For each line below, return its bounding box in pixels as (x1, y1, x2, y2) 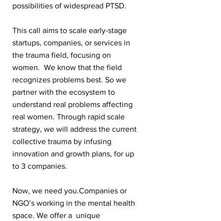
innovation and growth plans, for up (12, 149, 134, 158)
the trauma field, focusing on (12, 51, 111, 59)
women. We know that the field (12, 63, 122, 72)
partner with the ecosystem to (12, 88, 115, 96)
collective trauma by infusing (12, 137, 111, 146)
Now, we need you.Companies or (12, 186, 127, 195)
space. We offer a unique (12, 211, 100, 220)
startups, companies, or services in (12, 38, 130, 47)
